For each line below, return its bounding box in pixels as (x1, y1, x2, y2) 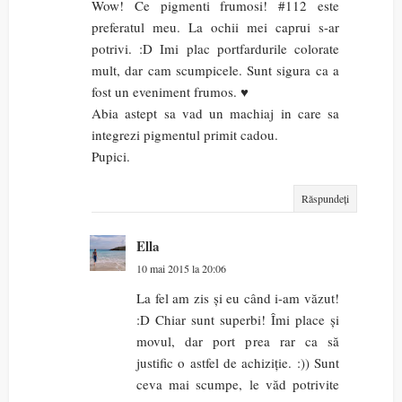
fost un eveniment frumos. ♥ (92, 83, 249, 101)
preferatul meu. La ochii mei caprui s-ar (92, 18, 339, 37)
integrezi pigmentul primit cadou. (92, 126, 278, 144)
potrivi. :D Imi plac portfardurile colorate (92, 39, 339, 58)
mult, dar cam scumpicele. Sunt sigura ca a (92, 61, 339, 80)
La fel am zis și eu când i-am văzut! (136, 289, 339, 308)
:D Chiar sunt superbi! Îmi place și (136, 310, 339, 329)
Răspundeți (301, 191, 349, 206)
